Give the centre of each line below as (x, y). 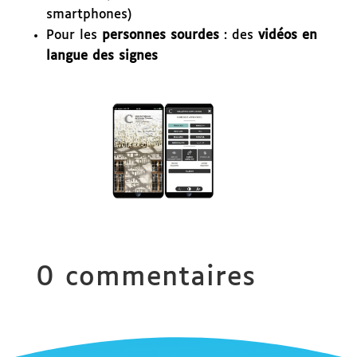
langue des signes (102, 56)
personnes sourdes (158, 35)
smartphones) (89, 14)
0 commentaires (145, 278)
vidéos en (287, 35)
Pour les (71, 35)
